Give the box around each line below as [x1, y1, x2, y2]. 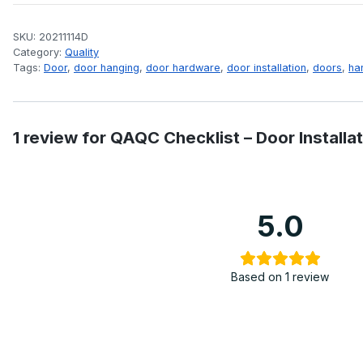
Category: [13, 46, 65, 58]
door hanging [74, 62, 139, 74]
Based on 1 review [231, 269, 330, 284]
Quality [65, 46, 99, 58]
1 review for [13, 127, 110, 147]
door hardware [146, 62, 220, 74]
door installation [227, 62, 306, 74]
